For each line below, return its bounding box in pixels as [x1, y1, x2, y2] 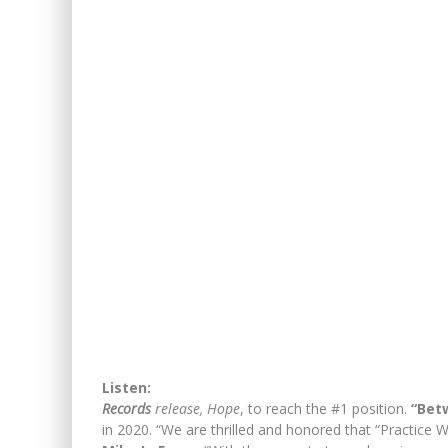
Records [102, 398, 151, 418]
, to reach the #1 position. [240, 398, 411, 418]
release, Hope [151, 398, 240, 418]
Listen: [102, 377, 151, 397]
